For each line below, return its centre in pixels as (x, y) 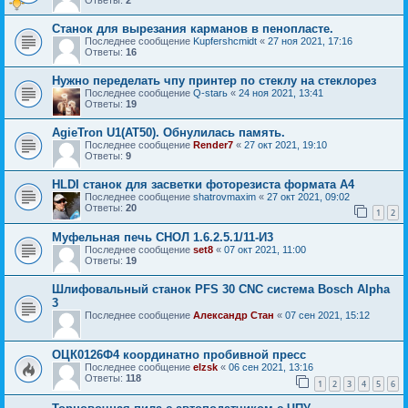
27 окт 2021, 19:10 (286, 144)
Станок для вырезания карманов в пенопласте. (193, 28)
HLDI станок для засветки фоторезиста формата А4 (203, 184)
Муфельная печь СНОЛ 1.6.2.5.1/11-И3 (163, 238)
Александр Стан (234, 316)
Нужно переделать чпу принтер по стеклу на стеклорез (214, 80)
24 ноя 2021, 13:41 (281, 92)
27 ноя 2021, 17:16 (310, 41)
